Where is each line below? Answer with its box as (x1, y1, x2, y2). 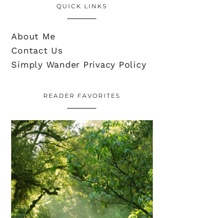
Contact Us (11, 45, 63, 55)
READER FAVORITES (43, 91, 121, 99)
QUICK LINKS (56, 2, 108, 10)
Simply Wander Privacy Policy (11, 59, 146, 70)
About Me (11, 31, 55, 41)
